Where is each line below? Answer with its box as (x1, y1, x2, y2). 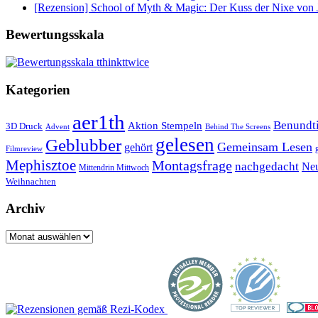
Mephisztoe (6, 158, 76, 174)
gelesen (155, 134, 214, 156)
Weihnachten (6, 177, 56, 187)
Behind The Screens (205, 122, 270, 131)
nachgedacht (235, 160, 299, 174)
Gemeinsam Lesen (217, 140, 312, 155)
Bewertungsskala (6, 27, 104, 43)
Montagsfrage (152, 158, 232, 174)
